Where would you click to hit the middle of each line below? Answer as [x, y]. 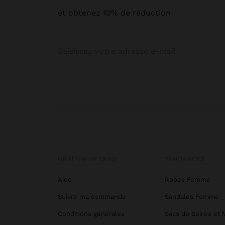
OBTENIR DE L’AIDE [88, 159]
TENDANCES [184, 159]
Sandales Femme [192, 197]
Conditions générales [91, 214]
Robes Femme [187, 180]
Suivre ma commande [92, 197]
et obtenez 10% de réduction [114, 13]
